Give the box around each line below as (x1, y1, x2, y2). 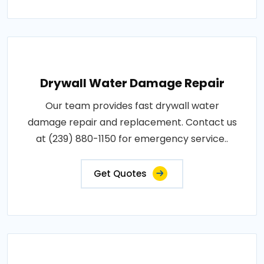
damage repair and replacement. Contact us (27, 115, 237, 129)
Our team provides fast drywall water (45, 99, 219, 113)
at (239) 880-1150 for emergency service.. (36, 132, 228, 146)
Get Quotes (94, 167, 147, 180)
